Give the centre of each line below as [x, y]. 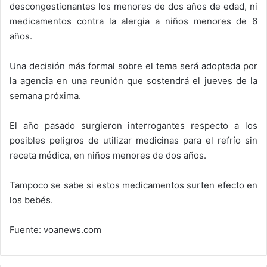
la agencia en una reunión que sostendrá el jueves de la [133, 80]
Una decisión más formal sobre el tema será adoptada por [133, 66]
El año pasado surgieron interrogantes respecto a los [133, 125]
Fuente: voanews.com [55, 229]
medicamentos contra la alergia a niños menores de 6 [133, 21]
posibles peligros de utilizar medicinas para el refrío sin [133, 140]
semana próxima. [45, 95]
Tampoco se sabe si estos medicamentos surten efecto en [133, 185]
